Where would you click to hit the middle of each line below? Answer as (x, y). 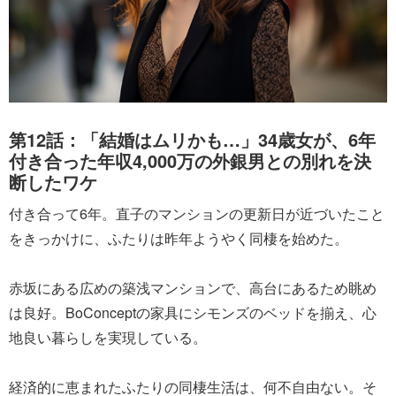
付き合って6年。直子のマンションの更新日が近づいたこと (197, 214)
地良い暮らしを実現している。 (108, 338)
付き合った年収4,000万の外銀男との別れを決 (190, 161)
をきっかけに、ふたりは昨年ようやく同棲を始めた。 (179, 239)
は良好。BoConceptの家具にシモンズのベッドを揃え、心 (193, 313)
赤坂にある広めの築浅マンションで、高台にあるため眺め (193, 288)
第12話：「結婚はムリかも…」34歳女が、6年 (192, 140)
